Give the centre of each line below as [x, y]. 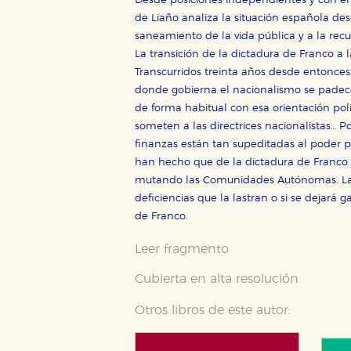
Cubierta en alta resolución [217, 279]
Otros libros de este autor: [213, 311]
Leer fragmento [182, 250]
